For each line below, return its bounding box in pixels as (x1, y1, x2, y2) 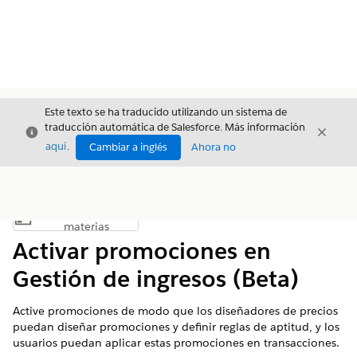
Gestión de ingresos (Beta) (13, 265, 299, 293)
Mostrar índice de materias (74, 215, 202, 229)
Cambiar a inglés (89, 140, 167, 154)
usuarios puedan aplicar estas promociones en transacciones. (13, 335, 339, 350)
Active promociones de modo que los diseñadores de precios (13, 304, 338, 318)
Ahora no (191, 140, 236, 154)
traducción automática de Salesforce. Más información (45, 120, 305, 134)
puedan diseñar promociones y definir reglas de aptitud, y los (13, 320, 339, 334)
